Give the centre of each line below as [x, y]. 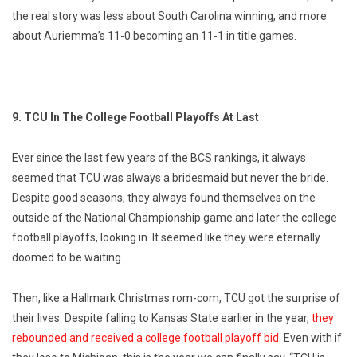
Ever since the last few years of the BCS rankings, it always [159, 158]
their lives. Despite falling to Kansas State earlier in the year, [162, 318]
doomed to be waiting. [68, 258]
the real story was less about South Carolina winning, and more [169, 16]
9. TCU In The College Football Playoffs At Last [135, 118]
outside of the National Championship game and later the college [175, 218]
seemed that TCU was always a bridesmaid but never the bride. [170, 178]
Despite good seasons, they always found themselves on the [164, 198]
